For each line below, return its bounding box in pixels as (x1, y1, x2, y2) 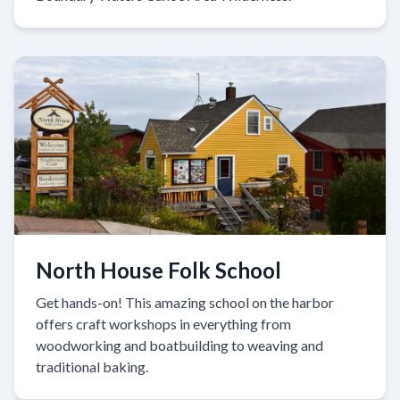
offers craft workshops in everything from (36, 314, 291, 332)
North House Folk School (36, 256, 281, 283)
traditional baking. (36, 357, 148, 375)
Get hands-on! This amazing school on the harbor (36, 293, 334, 311)
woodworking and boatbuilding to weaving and (36, 336, 323, 354)
